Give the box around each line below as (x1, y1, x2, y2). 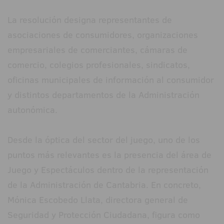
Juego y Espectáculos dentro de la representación (7, 163, 208, 176)
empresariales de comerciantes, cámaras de (7, 43, 187, 56)
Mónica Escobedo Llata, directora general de (7, 193, 188, 206)
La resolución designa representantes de (7, 13, 172, 26)
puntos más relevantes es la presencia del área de (7, 148, 211, 161)
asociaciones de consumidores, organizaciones (7, 28, 198, 41)
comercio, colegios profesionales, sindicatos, (7, 58, 190, 71)
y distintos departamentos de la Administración (7, 88, 199, 101)
